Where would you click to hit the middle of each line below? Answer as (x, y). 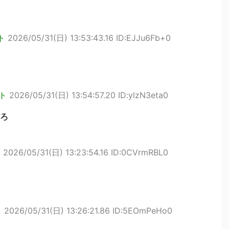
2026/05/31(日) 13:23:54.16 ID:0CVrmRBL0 (86, 152)
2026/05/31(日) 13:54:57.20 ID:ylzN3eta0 (89, 95)
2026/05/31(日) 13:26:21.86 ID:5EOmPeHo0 (88, 211)
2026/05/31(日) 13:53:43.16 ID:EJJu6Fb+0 (89, 38)
